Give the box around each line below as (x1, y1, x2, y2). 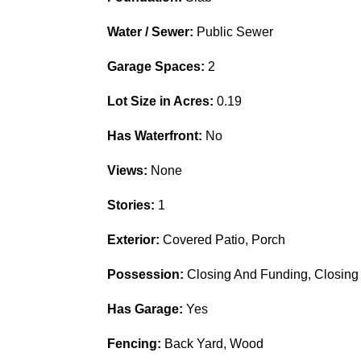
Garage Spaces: (106, 60, 208, 74)
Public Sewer (196, 25, 273, 39)
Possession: (106, 268, 187, 282)
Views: (106, 164, 151, 178)
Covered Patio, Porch (162, 233, 285, 247)
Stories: (106, 198, 158, 213)
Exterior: (106, 233, 163, 247)
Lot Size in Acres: (106, 94, 217, 109)
